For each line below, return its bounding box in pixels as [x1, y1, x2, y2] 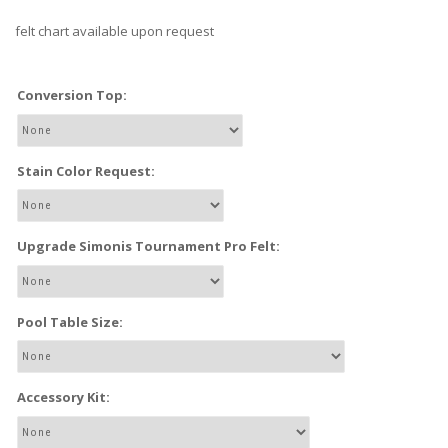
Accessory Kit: [17, 388, 110, 407]
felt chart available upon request [15, 22, 214, 41]
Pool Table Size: [17, 312, 123, 331]
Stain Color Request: [17, 161, 155, 180]
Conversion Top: [17, 86, 127, 105]
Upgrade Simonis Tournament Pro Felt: [17, 237, 280, 256]
